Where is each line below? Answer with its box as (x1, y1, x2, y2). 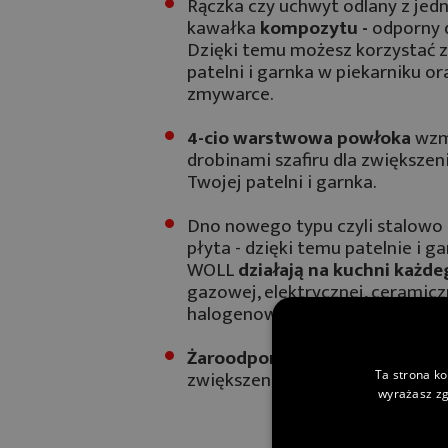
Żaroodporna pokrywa (187, 341, 375, 374)
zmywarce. (187, 77, 277, 110)
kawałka (187, 11, 260, 44)
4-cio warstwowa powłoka (187, 121, 411, 154)
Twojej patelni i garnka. (187, 165, 376, 198)
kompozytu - (260, 11, 368, 44)
